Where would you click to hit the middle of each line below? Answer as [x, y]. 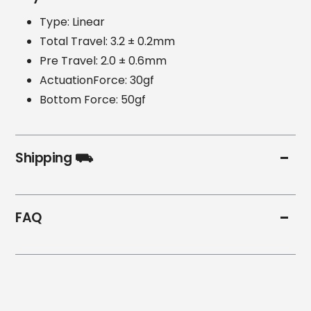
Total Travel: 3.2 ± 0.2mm [107, 42]
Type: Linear [72, 22]
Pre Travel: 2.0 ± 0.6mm [103, 61]
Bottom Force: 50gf [93, 100]
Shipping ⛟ [54, 158]
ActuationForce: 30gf [97, 81]
